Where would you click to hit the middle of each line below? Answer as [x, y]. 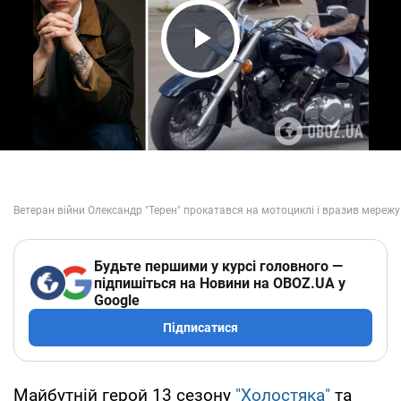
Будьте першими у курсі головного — [218, 266]
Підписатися [200, 327]
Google [117, 300]
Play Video [251, 72]
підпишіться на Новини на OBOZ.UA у [220, 283]
